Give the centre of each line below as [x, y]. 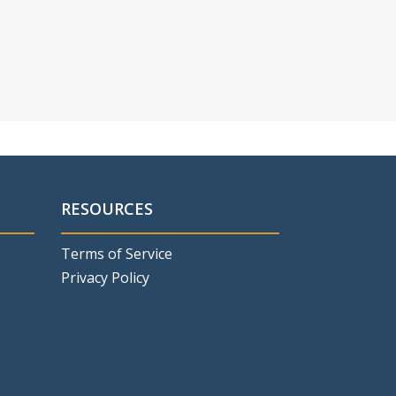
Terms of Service [116, 253]
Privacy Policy [105, 277]
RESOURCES [107, 208]
